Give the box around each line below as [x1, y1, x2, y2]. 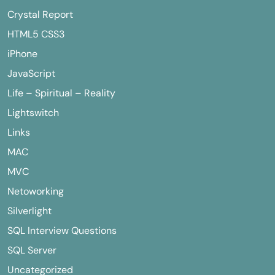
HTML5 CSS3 [7, 28, 64, 41]
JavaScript [7, 67, 55, 80]
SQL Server [7, 244, 56, 257]
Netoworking [7, 185, 64, 198]
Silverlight [7, 204, 52, 217]
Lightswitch [7, 106, 59, 119]
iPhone [7, 47, 37, 60]
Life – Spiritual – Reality [7, 87, 115, 99]
